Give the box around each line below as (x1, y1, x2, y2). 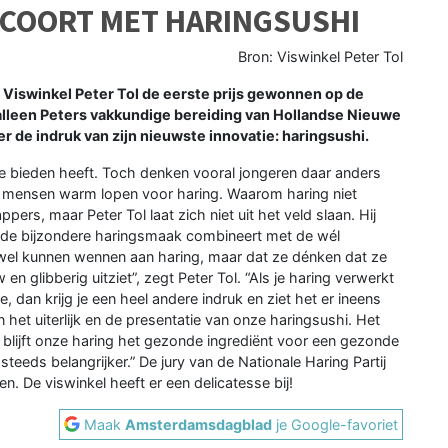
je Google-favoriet (272, 415, 399, 433)
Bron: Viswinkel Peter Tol (238, 47, 404, 65)
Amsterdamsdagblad (125, 415, 273, 433)
